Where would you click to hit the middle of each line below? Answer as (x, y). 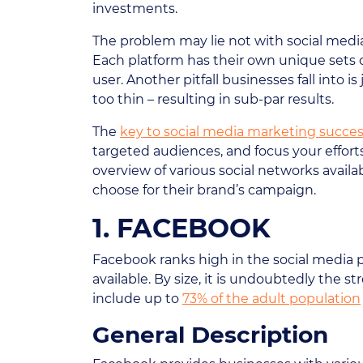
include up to (137, 299)
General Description (210, 335)
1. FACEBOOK (181, 228)
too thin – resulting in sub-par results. (213, 99)
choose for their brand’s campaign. (204, 190)
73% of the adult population (271, 299)
